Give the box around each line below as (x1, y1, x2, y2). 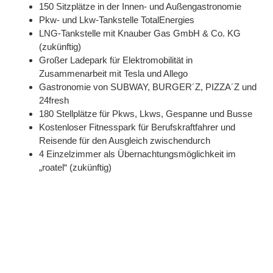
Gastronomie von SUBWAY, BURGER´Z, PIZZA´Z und (39, 82, 257, 93)
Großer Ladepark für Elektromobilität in (39, 55, 193, 66)
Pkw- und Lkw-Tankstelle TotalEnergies (39, 15, 194, 26)
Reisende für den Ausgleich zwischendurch (39, 135, 210, 146)
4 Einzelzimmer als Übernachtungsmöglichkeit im (39, 149, 236, 160)
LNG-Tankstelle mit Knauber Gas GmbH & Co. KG (39, 28, 241, 39)
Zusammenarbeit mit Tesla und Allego (39, 68, 188, 79)
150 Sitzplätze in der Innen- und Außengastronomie (39, 1, 241, 12)
